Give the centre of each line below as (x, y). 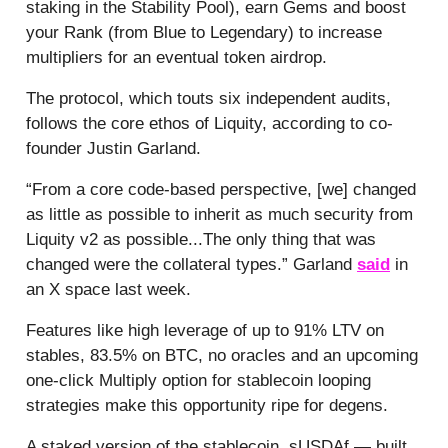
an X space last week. (108, 289)
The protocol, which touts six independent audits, (208, 98)
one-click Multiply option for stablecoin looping (198, 380)
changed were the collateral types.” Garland (191, 264)
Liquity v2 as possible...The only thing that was (201, 239)
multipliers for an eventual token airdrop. (176, 57)
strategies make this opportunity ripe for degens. (207, 405)
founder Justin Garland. (113, 148)
